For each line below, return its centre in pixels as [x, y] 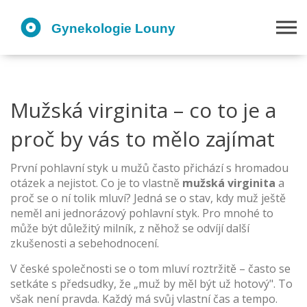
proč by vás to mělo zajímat [143, 139]
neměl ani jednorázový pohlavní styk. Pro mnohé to [142, 213]
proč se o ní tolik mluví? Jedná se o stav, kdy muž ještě [148, 198]
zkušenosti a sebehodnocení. [85, 243]
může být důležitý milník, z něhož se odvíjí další [130, 228]
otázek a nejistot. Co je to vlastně [96, 183]
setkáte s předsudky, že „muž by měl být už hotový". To [151, 284]
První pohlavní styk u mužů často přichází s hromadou [149, 168]
